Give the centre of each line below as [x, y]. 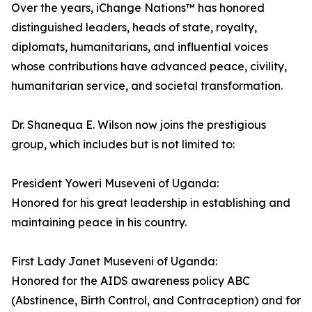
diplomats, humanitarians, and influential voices [140, 47]
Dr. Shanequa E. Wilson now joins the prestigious [139, 125]
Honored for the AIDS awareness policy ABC [131, 281]
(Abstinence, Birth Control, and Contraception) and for [156, 301]
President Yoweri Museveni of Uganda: [115, 184]
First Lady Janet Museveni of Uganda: [114, 262]
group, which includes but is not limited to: [123, 145]
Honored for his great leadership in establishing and [151, 203]
